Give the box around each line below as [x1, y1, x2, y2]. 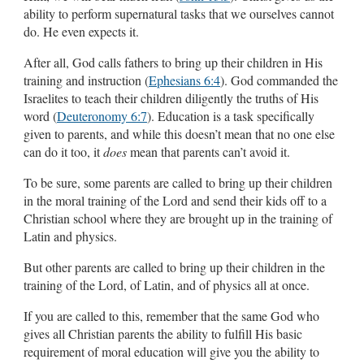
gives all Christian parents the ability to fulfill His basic [24, 324, 302, 342]
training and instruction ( [24, 71, 149, 89]
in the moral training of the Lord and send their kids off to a [24, 191, 327, 209]
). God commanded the [220, 71, 338, 89]
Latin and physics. [24, 227, 117, 245]
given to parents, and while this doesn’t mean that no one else [24, 124, 335, 142]
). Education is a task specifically [147, 106, 314, 124]
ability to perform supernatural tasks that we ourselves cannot [24, 4, 334, 22]
